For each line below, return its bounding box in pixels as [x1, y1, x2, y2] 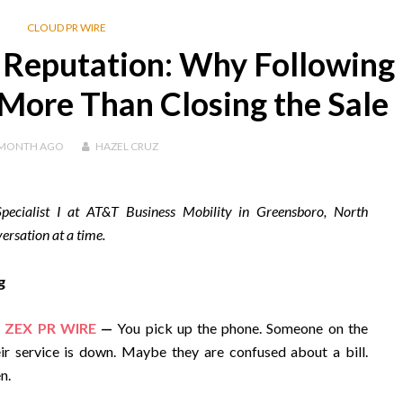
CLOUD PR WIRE [26, 21, 106, 34]
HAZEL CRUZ [94, 139, 158, 153]
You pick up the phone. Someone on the [117, 319, 368, 336]
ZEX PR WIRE [4, 319, 96, 336]
